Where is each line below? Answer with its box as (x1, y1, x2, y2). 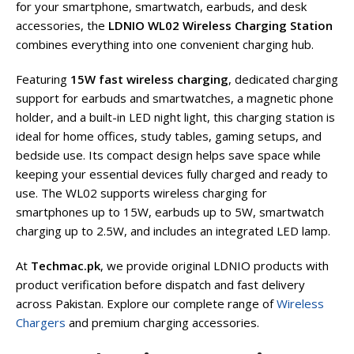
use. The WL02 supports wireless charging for (16, 185, 267, 201)
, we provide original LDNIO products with (100, 258, 329, 274)
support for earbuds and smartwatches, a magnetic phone (16, 90, 333, 107)
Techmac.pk (31, 258, 100, 274)
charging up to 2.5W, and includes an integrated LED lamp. (16, 223, 330, 239)
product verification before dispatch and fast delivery (16, 277, 305, 293)
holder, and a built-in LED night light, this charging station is (16, 109, 335, 126)
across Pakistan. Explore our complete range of (16, 296, 277, 312)
